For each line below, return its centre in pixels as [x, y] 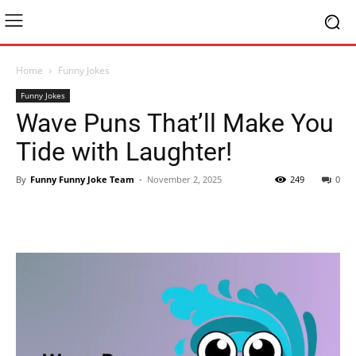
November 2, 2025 [184, 179]
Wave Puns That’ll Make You [175, 123]
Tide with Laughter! [124, 152]
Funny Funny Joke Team [82, 179]
